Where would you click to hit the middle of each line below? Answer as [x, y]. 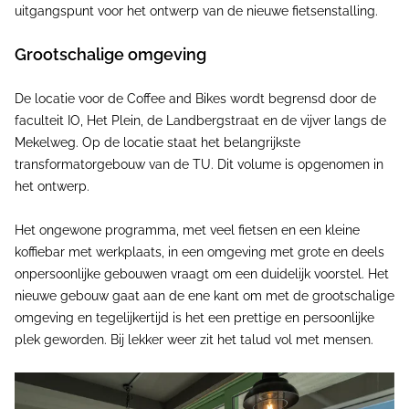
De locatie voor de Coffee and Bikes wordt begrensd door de [195, 99]
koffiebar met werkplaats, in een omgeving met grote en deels [199, 252]
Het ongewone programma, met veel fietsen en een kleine [187, 231]
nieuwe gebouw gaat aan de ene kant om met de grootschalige [204, 296]
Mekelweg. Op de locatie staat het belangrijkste [157, 143]
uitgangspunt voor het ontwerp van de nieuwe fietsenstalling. [196, 11]
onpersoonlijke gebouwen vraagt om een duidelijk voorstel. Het [202, 274]
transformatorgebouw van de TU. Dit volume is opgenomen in [199, 165]
